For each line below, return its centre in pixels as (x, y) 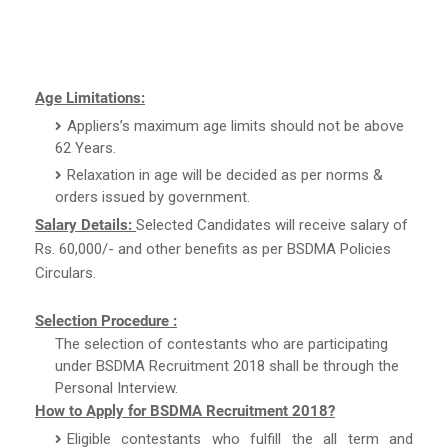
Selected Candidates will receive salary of (272, 224)
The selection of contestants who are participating (221, 343)
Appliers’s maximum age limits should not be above (235, 125)
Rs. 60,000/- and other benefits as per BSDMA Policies (213, 248)
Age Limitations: (90, 97)
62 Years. (85, 147)
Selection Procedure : (106, 320)
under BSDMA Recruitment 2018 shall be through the (227, 365)
